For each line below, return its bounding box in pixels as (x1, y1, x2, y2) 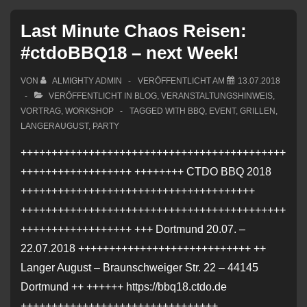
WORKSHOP (65, 106, 114, 116)
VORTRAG (21, 106, 61, 116)
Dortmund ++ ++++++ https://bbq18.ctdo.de (21, 281, 227, 293)
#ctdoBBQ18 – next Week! (21, 42, 239, 64)
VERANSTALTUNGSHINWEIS (161, 91, 273, 101)
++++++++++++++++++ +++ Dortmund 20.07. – (21, 223, 245, 236)
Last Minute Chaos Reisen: (21, 21, 247, 42)
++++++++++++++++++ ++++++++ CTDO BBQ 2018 (21, 166, 271, 178)
